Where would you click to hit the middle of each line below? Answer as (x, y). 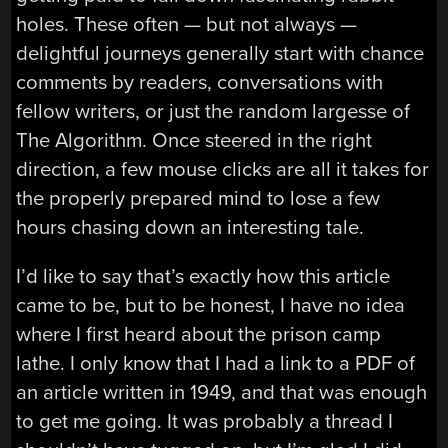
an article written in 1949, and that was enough (222, 392)
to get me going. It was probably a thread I (205, 421)
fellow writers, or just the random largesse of (213, 111)
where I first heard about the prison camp (199, 334)
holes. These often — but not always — (187, 24)
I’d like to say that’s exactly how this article (203, 276)
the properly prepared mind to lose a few (198, 198)
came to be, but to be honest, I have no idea (211, 305)
